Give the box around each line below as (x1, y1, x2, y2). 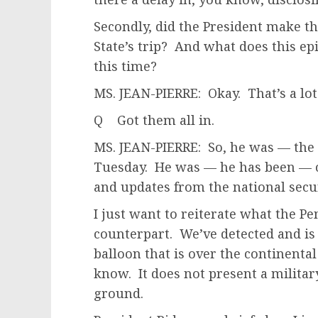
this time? (94, 57, 157, 75)
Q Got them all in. (94, 111, 214, 128)
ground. (94, 285, 143, 302)
